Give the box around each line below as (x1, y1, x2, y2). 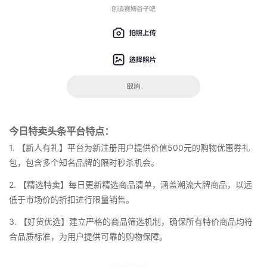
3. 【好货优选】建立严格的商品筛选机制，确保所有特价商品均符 (9, 216, 253, 227)
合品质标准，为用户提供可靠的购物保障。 (9, 231, 167, 242)
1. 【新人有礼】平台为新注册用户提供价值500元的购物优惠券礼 (9, 142, 250, 153)
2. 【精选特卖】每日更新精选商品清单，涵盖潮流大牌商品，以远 (9, 179, 252, 190)
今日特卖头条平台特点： (9, 125, 114, 138)
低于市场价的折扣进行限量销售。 (9, 194, 134, 205)
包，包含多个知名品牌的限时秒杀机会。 (9, 157, 159, 168)
